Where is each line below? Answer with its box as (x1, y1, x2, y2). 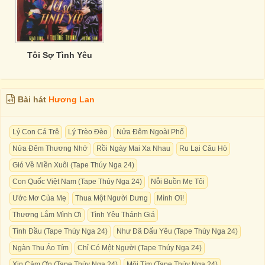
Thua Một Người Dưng (75, 194, 148, 202)
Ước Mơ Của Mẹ (12, 194, 66, 202)
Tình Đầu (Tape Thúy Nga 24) (12, 227, 108, 235)
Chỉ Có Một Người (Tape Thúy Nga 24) (77, 244, 202, 252)
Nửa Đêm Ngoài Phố (117, 128, 184, 136)
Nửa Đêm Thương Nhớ (12, 144, 88, 153)
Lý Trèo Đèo (68, 128, 108, 136)
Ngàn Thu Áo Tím (12, 244, 69, 252)
